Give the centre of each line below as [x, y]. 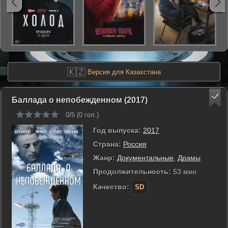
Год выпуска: [117, 130]
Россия [135, 144]
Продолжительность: [132, 172]
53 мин [184, 172]
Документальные [145, 158]
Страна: [107, 144]
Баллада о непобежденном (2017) [80, 100]
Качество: [111, 187]
